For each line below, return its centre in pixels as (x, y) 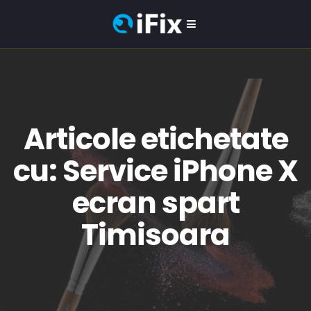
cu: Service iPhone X (155, 171)
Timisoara (155, 235)
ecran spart (155, 203)
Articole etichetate (155, 139)
